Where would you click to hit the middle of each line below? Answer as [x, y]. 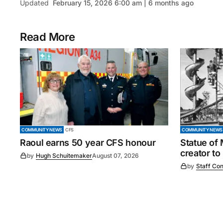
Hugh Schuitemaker [64, 155]
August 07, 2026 [115, 155]
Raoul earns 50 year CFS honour [88, 142]
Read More [48, 37]
